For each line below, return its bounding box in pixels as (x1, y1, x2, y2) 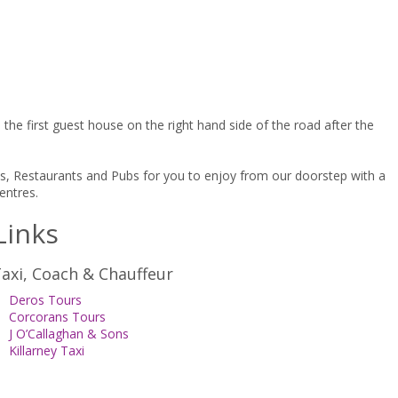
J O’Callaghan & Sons (8, 325, 129, 343)
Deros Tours (8, 291, 82, 309)
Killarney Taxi (8, 342, 84, 360)
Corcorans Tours (8, 308, 106, 326)
